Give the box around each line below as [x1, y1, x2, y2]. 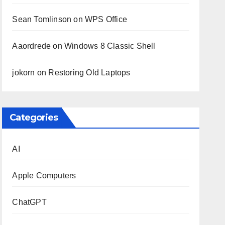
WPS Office [84, 15, 127, 24]
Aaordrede [12, 42, 51, 50]
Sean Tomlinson [12, 15, 72, 24]
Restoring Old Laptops [48, 68, 131, 77]
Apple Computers [12, 171, 76, 180]
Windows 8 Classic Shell [64, 42, 156, 50]
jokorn [12, 68, 35, 77]
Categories [10, 112, 58, 123]
